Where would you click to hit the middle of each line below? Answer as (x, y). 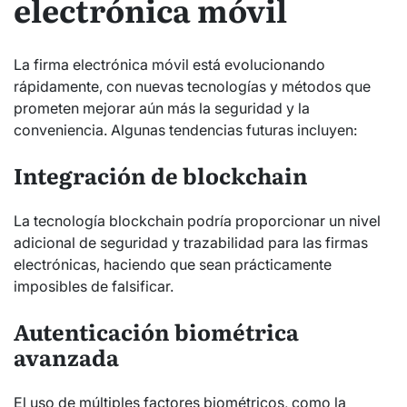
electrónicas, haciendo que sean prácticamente (173, 264)
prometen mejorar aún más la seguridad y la (162, 108)
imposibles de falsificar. (94, 286)
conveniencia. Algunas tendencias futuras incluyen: (185, 129)
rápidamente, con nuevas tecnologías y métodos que (192, 86)
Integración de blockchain (161, 174)
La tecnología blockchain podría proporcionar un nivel (197, 220)
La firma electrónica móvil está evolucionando (169, 64)
